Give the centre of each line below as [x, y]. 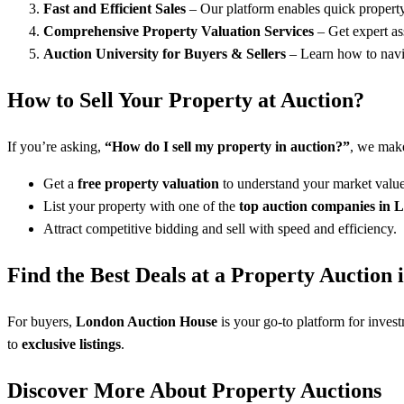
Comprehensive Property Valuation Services [179, 32]
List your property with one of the [141, 207]
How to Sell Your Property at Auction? [186, 101]
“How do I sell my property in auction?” [227, 147]
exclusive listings [71, 344]
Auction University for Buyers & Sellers [165, 54]
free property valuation [148, 184]
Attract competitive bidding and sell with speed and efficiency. [220, 229]
